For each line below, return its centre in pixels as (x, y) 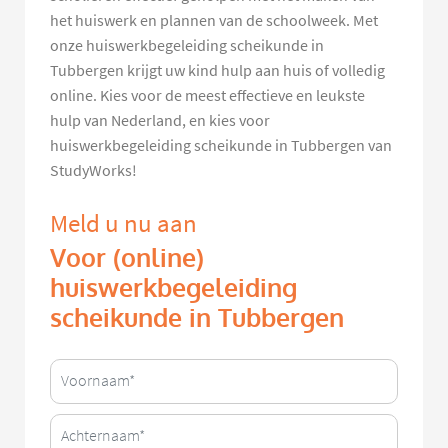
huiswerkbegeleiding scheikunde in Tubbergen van (221, 145)
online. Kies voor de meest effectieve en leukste (207, 95)
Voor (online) (127, 258)
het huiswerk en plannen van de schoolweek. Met (214, 20)
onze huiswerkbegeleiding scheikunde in (187, 45)
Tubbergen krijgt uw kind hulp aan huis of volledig (217, 70)
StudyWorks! (93, 170)
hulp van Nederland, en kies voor (160, 120)
